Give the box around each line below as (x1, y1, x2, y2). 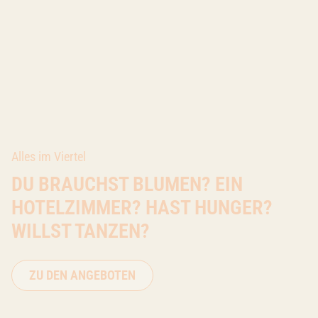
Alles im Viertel (11, 148, 86, 164)
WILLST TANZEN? (11, 219, 150, 243)
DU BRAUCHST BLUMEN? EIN (11, 172, 243, 196)
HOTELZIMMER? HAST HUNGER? (11, 195, 273, 219)
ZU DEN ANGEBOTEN (29, 267, 136, 283)
